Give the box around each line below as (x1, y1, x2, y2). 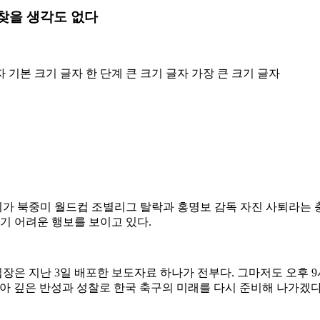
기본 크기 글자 (9, 66, 83, 79)
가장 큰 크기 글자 (191, 66, 280, 79)
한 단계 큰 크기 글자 (86, 66, 189, 79)
